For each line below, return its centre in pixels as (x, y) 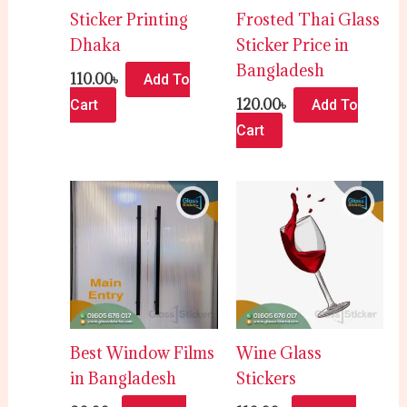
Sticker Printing (129, 20)
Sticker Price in (292, 45)
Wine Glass (278, 353)
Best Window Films (143, 353)
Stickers (266, 379)
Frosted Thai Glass (308, 20)
